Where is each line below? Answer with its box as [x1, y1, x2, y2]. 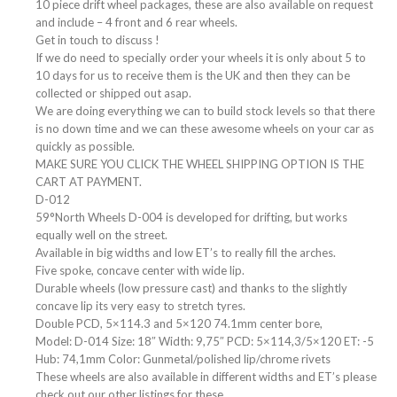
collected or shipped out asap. [35, 85, 191, 100]
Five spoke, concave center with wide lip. [35, 262, 245, 277]
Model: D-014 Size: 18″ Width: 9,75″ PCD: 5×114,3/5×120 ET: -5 [35, 333, 374, 348]
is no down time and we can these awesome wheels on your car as [35, 121, 374, 136]
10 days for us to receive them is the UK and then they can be [35, 67, 350, 82]
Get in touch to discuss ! [35, 32, 160, 47]
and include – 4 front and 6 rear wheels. [35, 14, 237, 29]
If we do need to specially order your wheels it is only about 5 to [35, 50, 366, 65]
